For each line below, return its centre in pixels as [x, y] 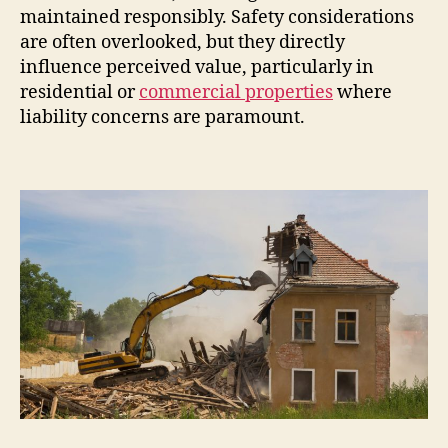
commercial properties [236, 92]
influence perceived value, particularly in [197, 67]
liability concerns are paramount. [162, 117]
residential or [79, 92]
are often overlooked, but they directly [182, 42]
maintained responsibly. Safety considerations [217, 17]
